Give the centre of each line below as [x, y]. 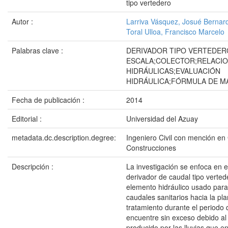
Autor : [23, 21]
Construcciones [151, 148]
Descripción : [34, 166]
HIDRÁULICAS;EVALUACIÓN [173, 71]
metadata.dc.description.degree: [65, 137]
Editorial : [28, 119]
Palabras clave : [38, 50]
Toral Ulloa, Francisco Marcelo [175, 32]
